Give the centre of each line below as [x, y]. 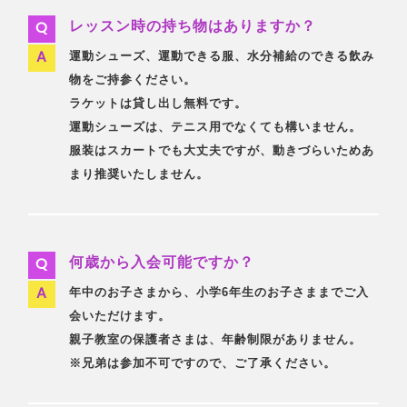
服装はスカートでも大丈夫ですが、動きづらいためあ [222, 150]
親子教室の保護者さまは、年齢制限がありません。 [216, 339]
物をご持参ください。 [133, 79]
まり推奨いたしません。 [139, 174]
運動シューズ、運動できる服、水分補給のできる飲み [222, 56]
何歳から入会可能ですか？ [162, 262]
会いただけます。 [120, 316]
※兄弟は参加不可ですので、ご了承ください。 [203, 363]
